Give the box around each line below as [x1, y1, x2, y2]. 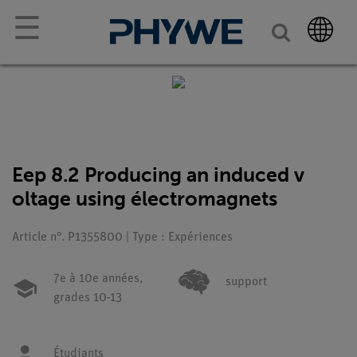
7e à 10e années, [53, 273, 143, 285]
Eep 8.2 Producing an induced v [12, 163, 304, 187]
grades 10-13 [53, 292, 122, 304]
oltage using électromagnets [12, 186, 277, 211]
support [226, 276, 267, 288]
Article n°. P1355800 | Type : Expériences [12, 231, 233, 244]
